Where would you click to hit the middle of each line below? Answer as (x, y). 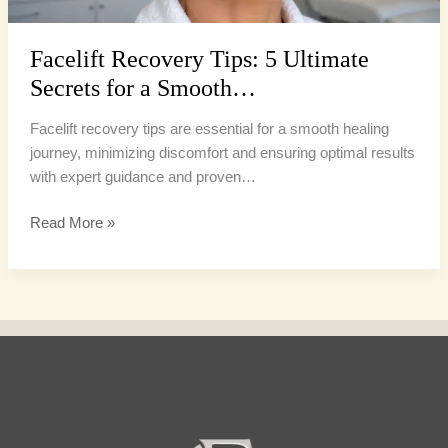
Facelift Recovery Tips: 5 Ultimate (199, 58)
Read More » (72, 223)
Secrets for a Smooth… (142, 87)
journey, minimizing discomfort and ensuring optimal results (222, 153)
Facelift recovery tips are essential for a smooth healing (209, 129)
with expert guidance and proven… (142, 177)
